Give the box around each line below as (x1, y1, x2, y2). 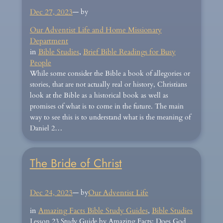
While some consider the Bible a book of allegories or (29, 69, 190, 79)
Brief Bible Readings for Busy (83, 47, 176, 57)
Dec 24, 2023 (29, 188, 73, 198)
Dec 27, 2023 (29, 6, 73, 17)
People (29, 58, 51, 68)
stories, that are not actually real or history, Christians (29, 80, 187, 90)
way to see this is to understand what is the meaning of (29, 112, 191, 122)
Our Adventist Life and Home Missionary (29, 25, 162, 35)
